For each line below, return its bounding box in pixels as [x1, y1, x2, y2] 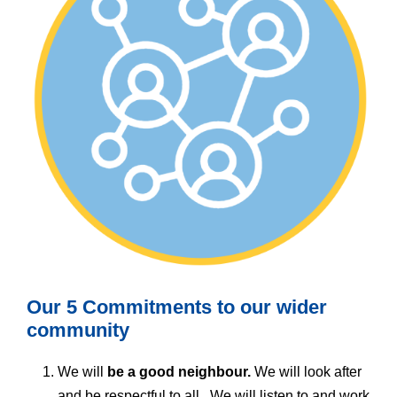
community [27, 319, 129, 342]
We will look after [254, 364, 362, 380]
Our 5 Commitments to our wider [27, 296, 327, 319]
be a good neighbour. [107, 364, 254, 380]
